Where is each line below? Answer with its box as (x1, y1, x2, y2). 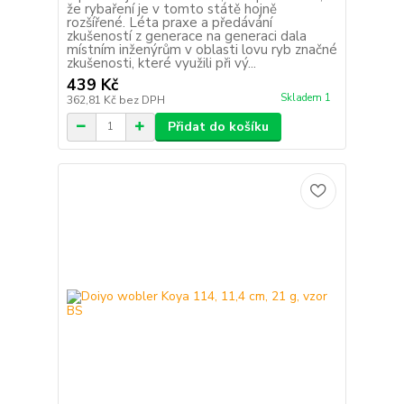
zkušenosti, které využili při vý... (66, 53, 256, 72)
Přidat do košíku (167, 117, 269, 135)
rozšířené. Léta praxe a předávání (66, 13, 272, 32)
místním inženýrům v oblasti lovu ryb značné (66, 40, 337, 59)
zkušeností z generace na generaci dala (66, 26, 307, 45)
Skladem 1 (280, 90, 334, 105)
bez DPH (118, 92, 165, 107)
